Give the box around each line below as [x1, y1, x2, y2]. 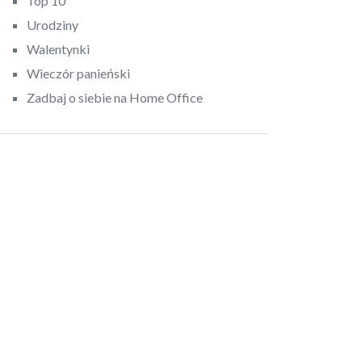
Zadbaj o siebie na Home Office [27, 90, 203, 105]
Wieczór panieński [27, 65, 130, 81]
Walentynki [27, 41, 90, 57]
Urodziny [27, 17, 78, 32]
